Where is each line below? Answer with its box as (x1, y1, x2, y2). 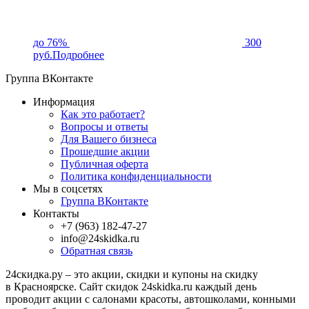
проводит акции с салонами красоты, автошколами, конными (6, 292, 296, 305)
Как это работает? (61, 108, 145, 120)
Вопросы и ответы (61, 120, 148, 132)
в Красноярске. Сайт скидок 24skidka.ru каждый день (6, 280, 257, 292)
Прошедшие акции (61, 145, 150, 157)
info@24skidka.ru (61, 232, 139, 244)
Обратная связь (61, 244, 132, 257)
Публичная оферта (61, 157, 148, 170)
